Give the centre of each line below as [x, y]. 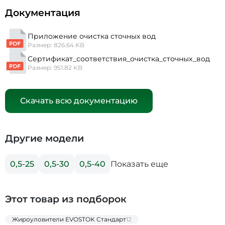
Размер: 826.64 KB [56, 45]
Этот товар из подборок [66, 199]
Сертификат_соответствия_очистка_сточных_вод [119, 59]
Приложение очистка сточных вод [92, 36]
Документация [43, 13]
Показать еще [139, 164]
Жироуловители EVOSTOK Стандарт [69, 219]
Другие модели [44, 139]
